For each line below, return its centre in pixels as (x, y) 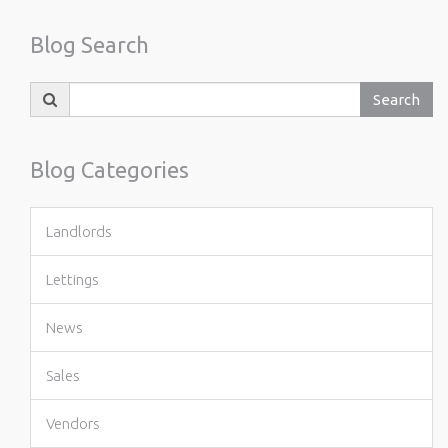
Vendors (73, 423)
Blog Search (89, 44)
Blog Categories (109, 169)
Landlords (79, 231)
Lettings (72, 279)
